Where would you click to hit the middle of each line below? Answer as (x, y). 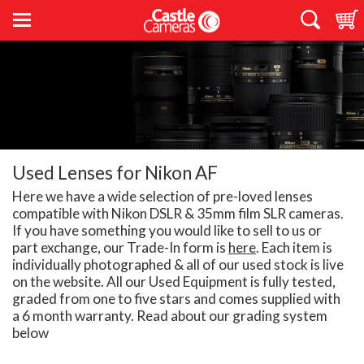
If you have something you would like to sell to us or (167, 231)
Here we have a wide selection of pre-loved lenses (162, 197)
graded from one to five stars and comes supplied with (176, 299)
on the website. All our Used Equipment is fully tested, (174, 282)
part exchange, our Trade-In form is (120, 248)
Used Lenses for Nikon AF (115, 173)
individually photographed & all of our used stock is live (178, 265)
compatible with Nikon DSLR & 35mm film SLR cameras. (178, 214)
